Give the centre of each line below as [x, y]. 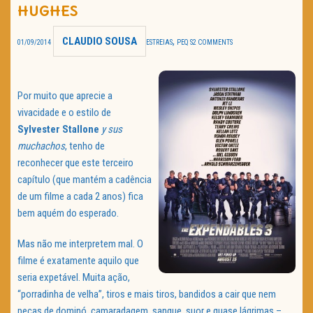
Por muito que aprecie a [65, 96]
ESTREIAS [159, 43]
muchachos [41, 146]
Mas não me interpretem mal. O [80, 244]
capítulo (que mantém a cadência [85, 180]
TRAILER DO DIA [74, 22]
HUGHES [48, 11]
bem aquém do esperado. [68, 213]
